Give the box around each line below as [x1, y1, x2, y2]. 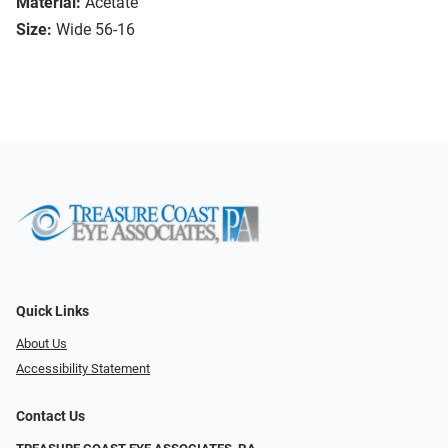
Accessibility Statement [16, 360, 150, 376]
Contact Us [16, 407, 85, 425]
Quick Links [16, 303, 89, 321]
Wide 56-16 [56, 20, 135, 40]
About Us [16, 336, 67, 352]
